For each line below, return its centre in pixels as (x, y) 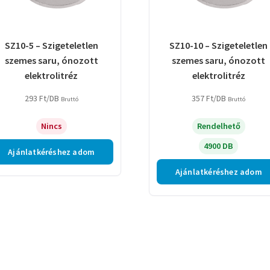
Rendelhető (218, 126)
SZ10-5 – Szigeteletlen (51, 45)
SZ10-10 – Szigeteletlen (219, 45)
